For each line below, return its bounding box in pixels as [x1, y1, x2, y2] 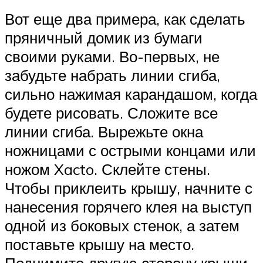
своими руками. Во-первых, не [5, 47, 220, 66]
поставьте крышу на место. [5, 235, 194, 254]
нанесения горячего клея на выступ [5, 197, 252, 217]
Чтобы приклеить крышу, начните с [5, 178, 252, 198]
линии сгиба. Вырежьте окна [5, 122, 203, 141]
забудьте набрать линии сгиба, [5, 66, 220, 85]
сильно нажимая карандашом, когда [5, 85, 257, 104]
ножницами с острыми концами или [5, 141, 256, 160]
